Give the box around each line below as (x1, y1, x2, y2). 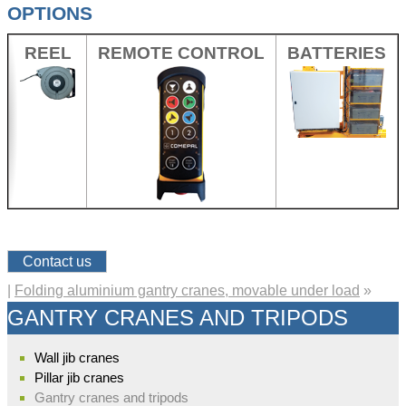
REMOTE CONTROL (98, 43, 265, 63)
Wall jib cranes (34, 349, 121, 365)
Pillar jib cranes (34, 369, 125, 385)
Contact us (23, 253, 92, 269)
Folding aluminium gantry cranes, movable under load (14, 282, 360, 298)
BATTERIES (287, 43, 386, 63)
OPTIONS (7, 2, 92, 24)
